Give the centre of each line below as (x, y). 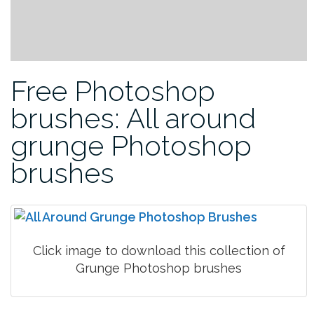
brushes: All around (133, 118)
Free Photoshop (113, 90)
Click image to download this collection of (159, 251)
